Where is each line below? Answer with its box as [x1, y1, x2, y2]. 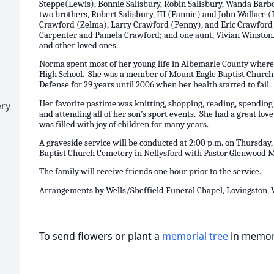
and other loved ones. [39, 40, 118, 51]
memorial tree [162, 229, 228, 243]
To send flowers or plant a [39, 229, 162, 243]
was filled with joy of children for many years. [39, 119, 209, 130]
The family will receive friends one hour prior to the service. [39, 166, 261, 177]
